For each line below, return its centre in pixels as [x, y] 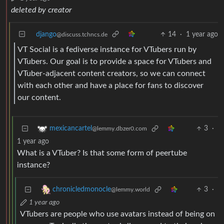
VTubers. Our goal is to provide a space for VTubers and [114, 61]
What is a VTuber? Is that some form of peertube [102, 153]
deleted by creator [41, 10]
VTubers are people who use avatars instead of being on [117, 214]
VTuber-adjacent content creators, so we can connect [111, 73]
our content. [39, 97]
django [46, 34]
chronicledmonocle [82, 190]
